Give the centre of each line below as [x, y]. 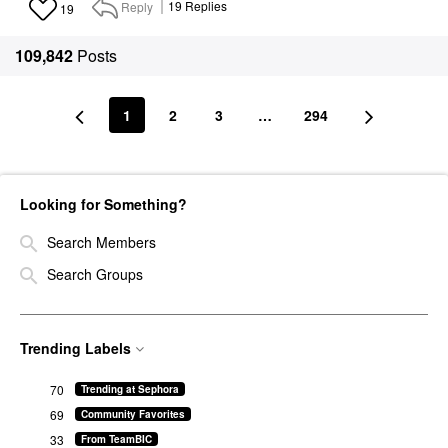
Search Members [99, 241]
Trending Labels [75, 347]
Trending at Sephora [130, 388]
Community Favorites [133, 413]
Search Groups [93, 274]
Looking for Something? [103, 203]
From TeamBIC [116, 438]
